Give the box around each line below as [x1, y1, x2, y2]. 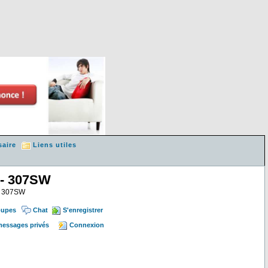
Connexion [69, 221, 104, 229]
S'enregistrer [62, 206, 103, 214]
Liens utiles [33, 141, 77, 149]
